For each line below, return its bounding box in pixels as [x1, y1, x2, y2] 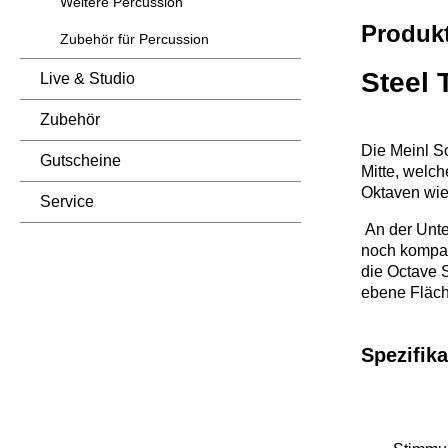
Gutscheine [40, 152, 121, 169]
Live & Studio [40, 70, 135, 87]
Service [40, 193, 94, 210]
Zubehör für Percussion [60, 31, 209, 47]
